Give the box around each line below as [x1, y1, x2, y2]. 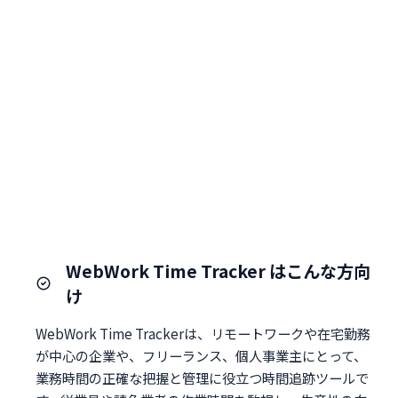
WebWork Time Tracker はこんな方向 [66, 258, 370, 283]
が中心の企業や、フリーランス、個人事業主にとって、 [36, 345, 367, 365]
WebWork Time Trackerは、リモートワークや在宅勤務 [36, 322, 370, 343]
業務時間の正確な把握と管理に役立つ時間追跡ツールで [36, 367, 369, 387]
